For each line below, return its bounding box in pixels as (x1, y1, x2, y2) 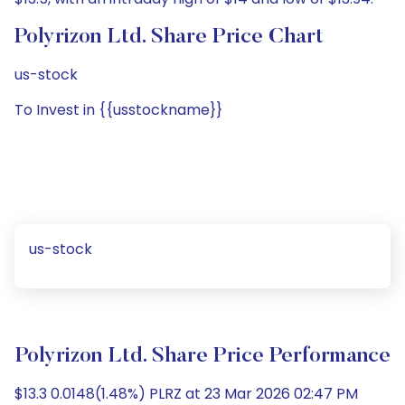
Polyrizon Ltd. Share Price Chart (14, 26, 324, 48)
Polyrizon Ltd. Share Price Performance (14, 345, 391, 367)
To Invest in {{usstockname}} (14, 99, 222, 120)
